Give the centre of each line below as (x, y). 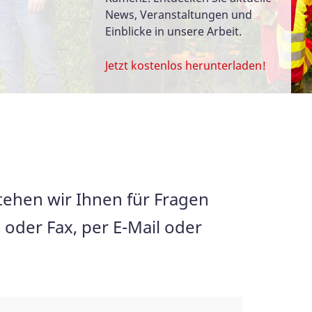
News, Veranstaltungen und (178, 14)
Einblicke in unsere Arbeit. (173, 31)
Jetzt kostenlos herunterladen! (185, 65)
